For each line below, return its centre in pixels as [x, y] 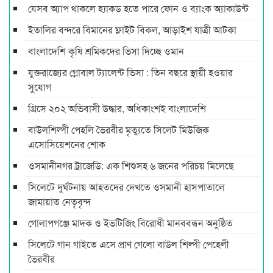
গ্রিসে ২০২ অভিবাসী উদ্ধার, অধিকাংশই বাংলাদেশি [117, 108]
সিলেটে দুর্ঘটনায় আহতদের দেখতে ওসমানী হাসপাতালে [126, 186]
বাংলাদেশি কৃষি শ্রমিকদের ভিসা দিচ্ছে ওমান [106, 51]
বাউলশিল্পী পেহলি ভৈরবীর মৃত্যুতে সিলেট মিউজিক [119, 129]
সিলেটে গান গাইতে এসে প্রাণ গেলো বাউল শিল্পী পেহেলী [129, 244]
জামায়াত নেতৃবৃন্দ [59, 201]
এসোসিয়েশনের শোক [67, 144]
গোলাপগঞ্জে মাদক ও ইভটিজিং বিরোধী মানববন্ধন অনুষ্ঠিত [130, 222]
